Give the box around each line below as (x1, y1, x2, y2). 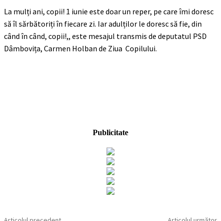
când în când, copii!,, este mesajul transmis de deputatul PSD (4, 31, 207, 41)
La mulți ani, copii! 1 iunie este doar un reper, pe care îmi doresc (4, 6, 214, 16)
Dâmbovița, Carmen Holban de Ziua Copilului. (4, 43, 157, 53)
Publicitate (93, 128, 128, 137)
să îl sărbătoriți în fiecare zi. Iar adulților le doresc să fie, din (4, 18, 202, 29)
